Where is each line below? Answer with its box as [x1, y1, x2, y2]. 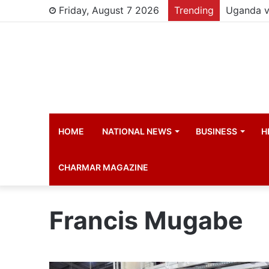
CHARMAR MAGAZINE [58, 162, 149, 172]
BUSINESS [196, 126, 238, 136]
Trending [174, 4, 214, 16]
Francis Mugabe [49, 205, 244, 235]
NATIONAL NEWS [102, 126, 172, 136]
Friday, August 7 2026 [56, 4, 160, 16]
